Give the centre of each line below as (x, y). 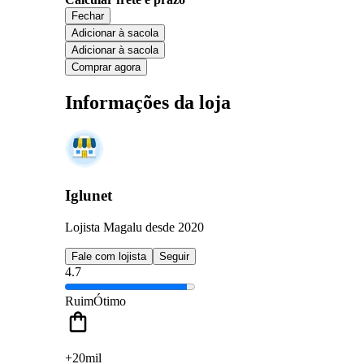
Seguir (174, 256)
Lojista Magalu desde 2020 (134, 227)
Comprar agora (106, 67)
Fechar (88, 15)
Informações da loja (148, 102)
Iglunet (89, 196)
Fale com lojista (109, 256)
